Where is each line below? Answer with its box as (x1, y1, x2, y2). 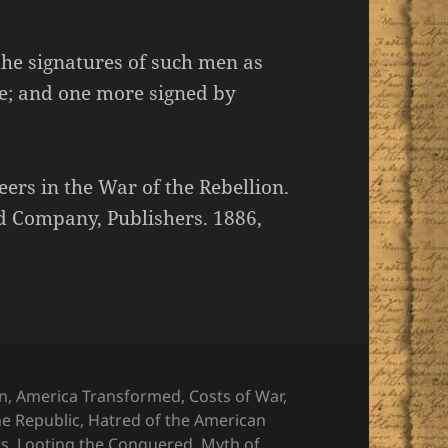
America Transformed (16, 384, 182, 407)
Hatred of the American (88, 408, 267, 431)
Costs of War (189, 384, 284, 407)
